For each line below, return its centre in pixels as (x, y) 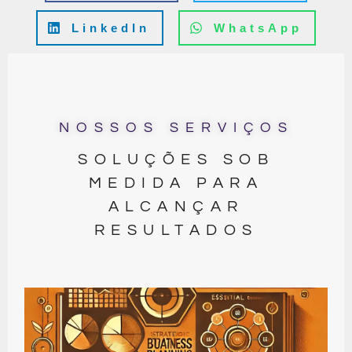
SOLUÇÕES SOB (176, 159)
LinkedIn (111, 27)
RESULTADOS (176, 230)
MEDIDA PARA (176, 183)
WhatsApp (258, 27)
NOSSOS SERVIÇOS (176, 128)
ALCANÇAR (176, 206)
